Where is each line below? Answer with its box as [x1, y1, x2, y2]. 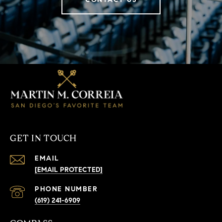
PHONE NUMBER [35, 184, 98, 193]
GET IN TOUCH [10, 132, 77, 144]
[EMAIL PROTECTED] [35, 165, 103, 174]
